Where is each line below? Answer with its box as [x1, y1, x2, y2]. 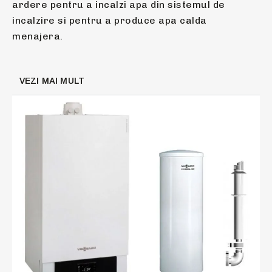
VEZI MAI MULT [19, 76, 84, 86]
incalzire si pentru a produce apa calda [12, 15, 207, 27]
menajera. [12, 30, 63, 42]
